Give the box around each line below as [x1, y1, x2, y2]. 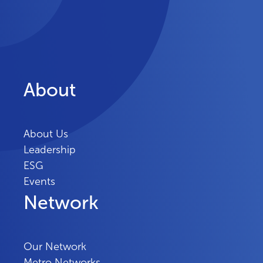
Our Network [23, 241, 86, 252]
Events [23, 176, 55, 187]
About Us [23, 128, 68, 140]
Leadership [23, 144, 76, 156]
